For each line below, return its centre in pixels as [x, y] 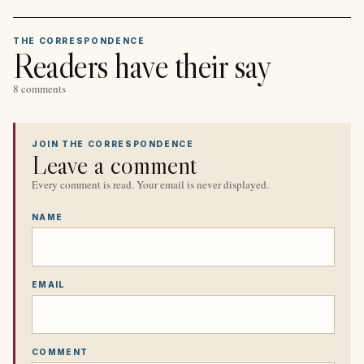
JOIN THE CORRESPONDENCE [113, 143]
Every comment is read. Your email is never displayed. [150, 185]
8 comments [39, 88]
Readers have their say [142, 65]
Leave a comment [115, 165]
